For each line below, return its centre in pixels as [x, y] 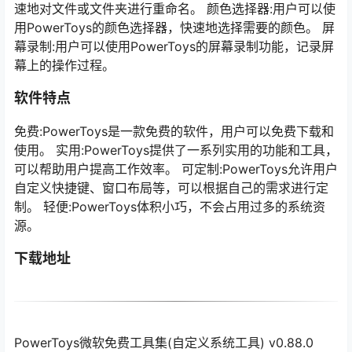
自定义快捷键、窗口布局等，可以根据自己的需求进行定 [171, 188]
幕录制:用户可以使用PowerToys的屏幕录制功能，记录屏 [174, 47]
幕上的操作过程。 [64, 66]
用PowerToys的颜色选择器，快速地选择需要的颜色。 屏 [174, 28]
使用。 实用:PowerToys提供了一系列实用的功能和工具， [176, 150]
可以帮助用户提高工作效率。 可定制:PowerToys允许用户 [176, 169]
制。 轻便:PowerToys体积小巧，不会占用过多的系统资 [170, 207]
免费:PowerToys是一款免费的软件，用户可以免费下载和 [174, 132]
